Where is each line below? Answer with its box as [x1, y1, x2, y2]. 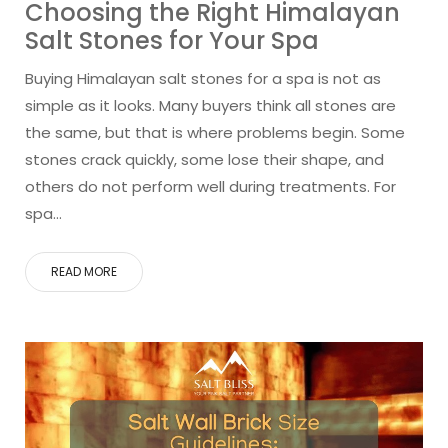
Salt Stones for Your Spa [25, 23, 319, 57]
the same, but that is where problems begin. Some [25, 121, 405, 143]
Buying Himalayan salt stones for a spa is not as [25, 67, 381, 89]
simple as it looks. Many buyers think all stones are [25, 94, 396, 116]
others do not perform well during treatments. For [25, 175, 396, 197]
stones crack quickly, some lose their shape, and [25, 148, 384, 170]
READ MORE [51, 262, 117, 280]
